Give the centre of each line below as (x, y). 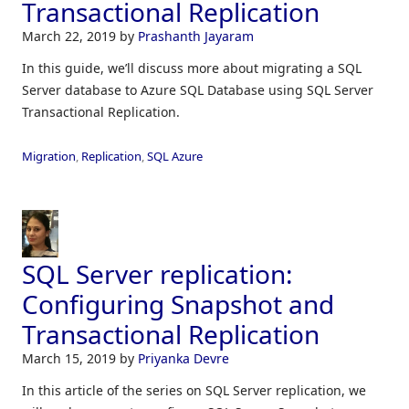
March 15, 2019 (71, 358)
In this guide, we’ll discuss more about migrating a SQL (192, 68)
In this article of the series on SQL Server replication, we (194, 390)
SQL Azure (175, 157)
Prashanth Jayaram (196, 37)
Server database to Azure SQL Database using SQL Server (198, 90)
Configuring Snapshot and (178, 304)
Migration (49, 157)
